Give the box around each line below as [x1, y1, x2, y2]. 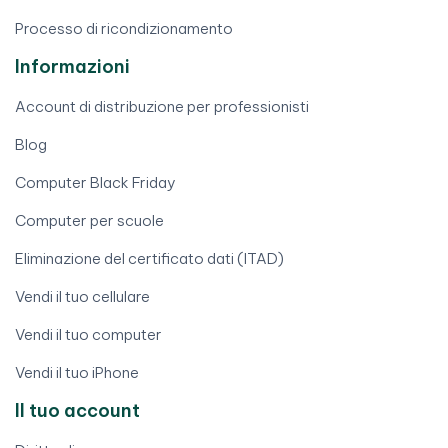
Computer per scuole [15, 211, 164, 231]
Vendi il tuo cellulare [15, 287, 150, 307]
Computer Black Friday [15, 173, 176, 193]
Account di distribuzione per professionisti [15, 97, 309, 117]
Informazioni [15, 55, 130, 79]
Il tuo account [15, 399, 140, 423]
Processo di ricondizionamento [15, 19, 233, 39]
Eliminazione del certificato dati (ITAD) [15, 249, 284, 269]
